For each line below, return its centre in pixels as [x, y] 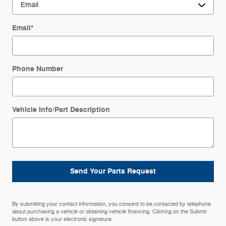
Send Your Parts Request [113, 172]
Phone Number [38, 69]
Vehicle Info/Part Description [61, 110]
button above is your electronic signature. [63, 219]
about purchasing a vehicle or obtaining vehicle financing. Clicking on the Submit [109, 211]
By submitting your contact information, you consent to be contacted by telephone [111, 204]
